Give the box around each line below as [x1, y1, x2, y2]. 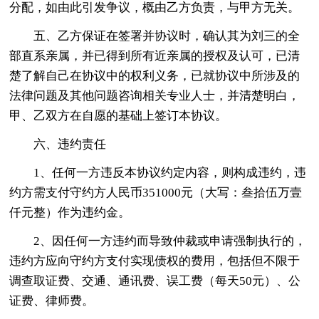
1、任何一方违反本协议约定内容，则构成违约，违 [33, 165, 307, 179]
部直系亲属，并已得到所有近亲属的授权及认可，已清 [9, 48, 300, 63]
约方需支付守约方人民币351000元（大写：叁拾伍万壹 [9, 185, 303, 199]
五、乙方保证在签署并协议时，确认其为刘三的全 [33, 28, 300, 43]
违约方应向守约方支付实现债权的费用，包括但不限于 [9, 253, 300, 268]
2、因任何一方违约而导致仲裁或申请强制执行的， [33, 234, 307, 248]
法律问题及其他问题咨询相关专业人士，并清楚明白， [9, 88, 300, 103]
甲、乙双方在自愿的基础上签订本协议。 [9, 108, 228, 122]
